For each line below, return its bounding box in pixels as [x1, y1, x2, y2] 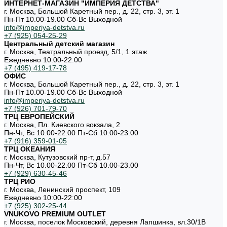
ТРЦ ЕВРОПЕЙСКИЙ [4, 112, 74, 121]
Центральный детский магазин [4, 40, 115, 48]
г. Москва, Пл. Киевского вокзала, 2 [4, 121, 120, 129]
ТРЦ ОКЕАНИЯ [4, 145, 55, 153]
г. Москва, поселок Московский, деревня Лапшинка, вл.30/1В [4, 218, 206, 226]
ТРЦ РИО [4, 177, 35, 185]
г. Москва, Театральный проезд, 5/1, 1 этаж [4, 48, 147, 56]
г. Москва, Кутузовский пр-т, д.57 [4, 153, 110, 161]
